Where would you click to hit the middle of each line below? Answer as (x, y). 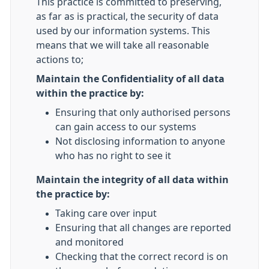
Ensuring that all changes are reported (143, 228)
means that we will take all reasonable (122, 45)
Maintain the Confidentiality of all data (130, 79)
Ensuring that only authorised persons (143, 112)
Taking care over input (106, 213)
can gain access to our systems (126, 127)
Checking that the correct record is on (142, 256)
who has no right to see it (113, 156)
